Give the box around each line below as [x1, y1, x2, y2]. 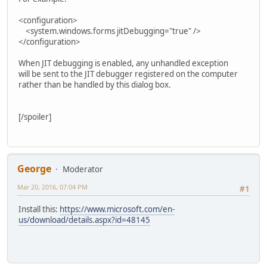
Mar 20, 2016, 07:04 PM [17, 182, 88, 192]
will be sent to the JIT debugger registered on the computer [18, 68, 238, 79]
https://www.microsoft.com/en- [60, 204, 175, 215]
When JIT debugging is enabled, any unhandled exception [18, 57, 228, 69]
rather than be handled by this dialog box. [18, 79, 171, 90]
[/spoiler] [18, 111, 51, 122]
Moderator [63, 164, 103, 175]
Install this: [18, 204, 60, 215]
